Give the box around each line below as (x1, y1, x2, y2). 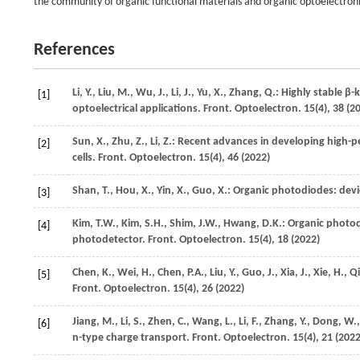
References (34, 41, 115, 59)
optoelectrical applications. (72, 103, 203, 115)
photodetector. (72, 234, 148, 246)
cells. (72, 152, 98, 164)
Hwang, (223, 218, 260, 230)
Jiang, (72, 316, 100, 328)
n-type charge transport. (72, 332, 192, 344)
